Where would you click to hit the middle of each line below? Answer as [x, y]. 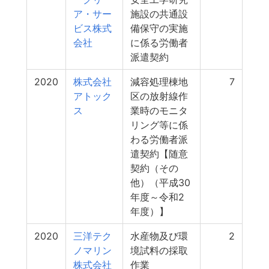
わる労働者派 [159, 139]
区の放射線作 [159, 96]
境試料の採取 [159, 250]
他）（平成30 [160, 183]
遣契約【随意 [159, 154]
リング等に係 [159, 125]
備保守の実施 [159, 28]
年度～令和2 [157, 197]
